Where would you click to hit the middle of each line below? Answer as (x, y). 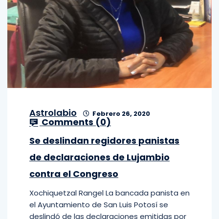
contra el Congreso (74, 174)
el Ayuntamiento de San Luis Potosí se (99, 205)
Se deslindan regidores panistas (104, 141)
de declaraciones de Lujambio (99, 157)
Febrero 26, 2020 (120, 114)
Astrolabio (53, 113)
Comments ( (70, 122)
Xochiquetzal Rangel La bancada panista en (109, 193)
